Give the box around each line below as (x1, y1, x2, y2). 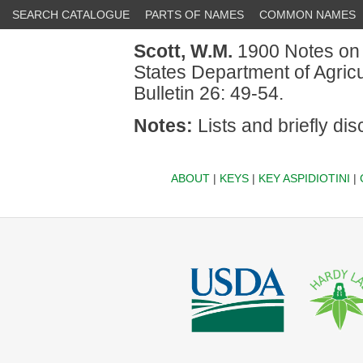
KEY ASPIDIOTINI (258, 172, 350, 185)
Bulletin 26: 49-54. (134, 83, 284, 104)
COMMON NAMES (259, 8, 356, 21)
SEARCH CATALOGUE (12, 8, 130, 21)
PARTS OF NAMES (145, 8, 244, 21)
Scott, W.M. (134, 41, 233, 62)
